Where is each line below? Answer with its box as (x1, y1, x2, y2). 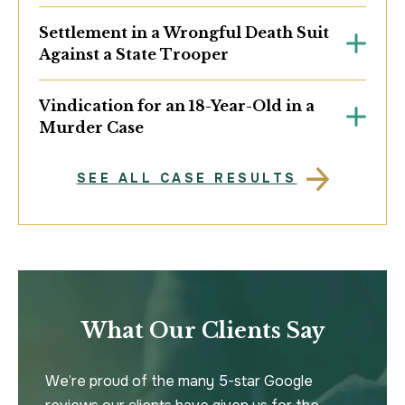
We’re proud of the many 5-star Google (45, 372, 313, 391)
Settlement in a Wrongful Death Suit (39, 24, 329, 42)
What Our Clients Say (80, 318, 325, 344)
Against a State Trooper (39, 45, 229, 64)
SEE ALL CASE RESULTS (76, 170, 297, 187)
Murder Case (39, 118, 144, 137)
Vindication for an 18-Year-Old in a (39, 97, 316, 116)
